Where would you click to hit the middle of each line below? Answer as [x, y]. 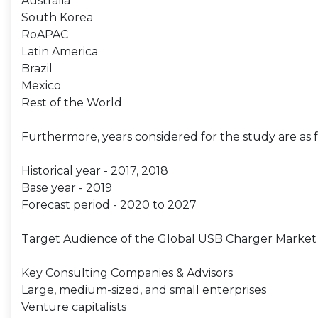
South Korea [57, 17]
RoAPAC [45, 34]
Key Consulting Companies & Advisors [127, 273]
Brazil [37, 68]
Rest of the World [72, 103]
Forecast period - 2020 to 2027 [109, 205]
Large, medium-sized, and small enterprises [144, 290]
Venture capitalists [74, 307]
